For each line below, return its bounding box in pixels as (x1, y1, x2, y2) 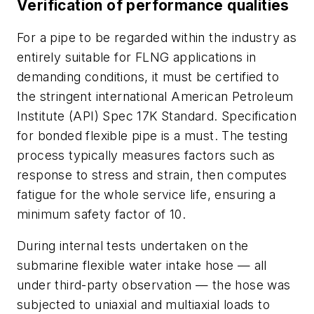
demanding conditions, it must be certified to (17, 69, 279, 84)
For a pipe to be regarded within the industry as (17, 29, 297, 45)
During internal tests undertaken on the (17, 238, 249, 254)
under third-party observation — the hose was (17, 278, 291, 293)
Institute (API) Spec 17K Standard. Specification (17, 108, 297, 123)
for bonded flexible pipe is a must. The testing (17, 128, 288, 143)
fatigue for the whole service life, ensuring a (17, 186, 276, 202)
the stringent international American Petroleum (17, 88, 294, 104)
